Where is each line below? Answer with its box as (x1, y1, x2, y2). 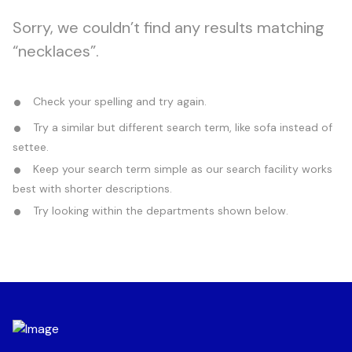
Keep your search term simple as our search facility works (30, 161, 332, 176)
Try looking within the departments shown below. (30, 203, 288, 218)
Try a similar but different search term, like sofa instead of (30, 119, 332, 134)
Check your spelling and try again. (30, 93, 207, 108)
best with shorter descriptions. (13, 181, 172, 196)
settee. (13, 139, 49, 154)
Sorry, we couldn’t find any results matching (13, 16, 324, 38)
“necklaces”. (13, 40, 99, 61)
